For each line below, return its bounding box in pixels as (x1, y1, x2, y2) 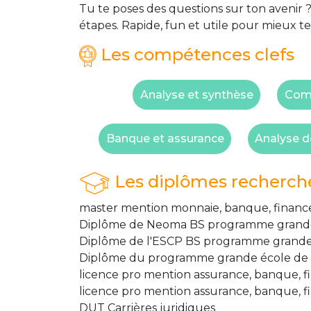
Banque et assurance (106, 131, 224, 145)
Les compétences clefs (96, 44, 295, 65)
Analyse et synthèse (140, 87, 253, 101)
